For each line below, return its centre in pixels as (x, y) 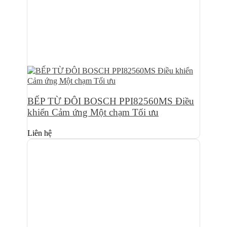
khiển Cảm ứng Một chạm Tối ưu (93, 112)
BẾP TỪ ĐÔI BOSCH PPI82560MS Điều (111, 101)
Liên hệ (40, 133)
